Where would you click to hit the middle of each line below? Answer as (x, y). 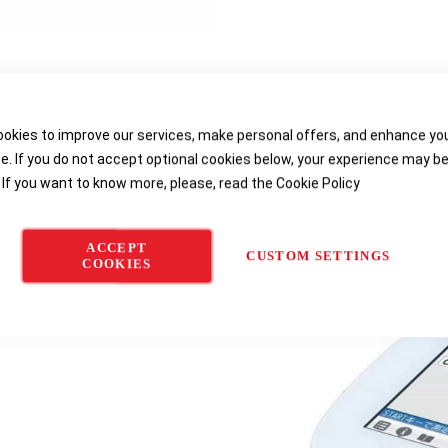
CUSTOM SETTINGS (318, 255)
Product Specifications (163, 127)
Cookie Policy (318, 182)
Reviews (313, 127)
